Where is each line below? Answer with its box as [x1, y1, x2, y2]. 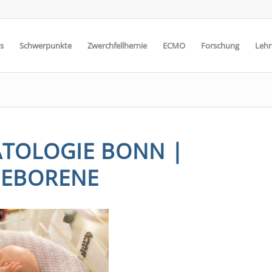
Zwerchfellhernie [87, 40, 147, 51]
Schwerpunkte [19, 40, 72, 51]
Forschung [200, 40, 239, 51]
